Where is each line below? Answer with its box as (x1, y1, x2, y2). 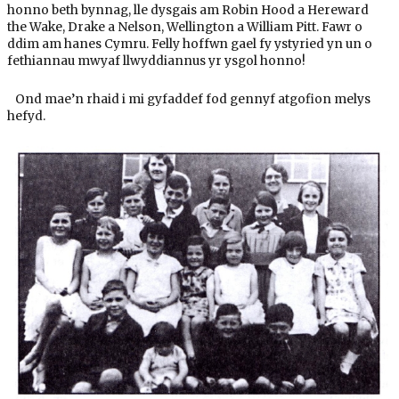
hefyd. (6, 109, 45, 125)
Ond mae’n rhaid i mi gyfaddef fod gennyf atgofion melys (6, 92, 370, 108)
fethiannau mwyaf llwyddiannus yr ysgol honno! (6, 53, 305, 69)
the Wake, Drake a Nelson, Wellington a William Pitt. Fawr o (6, 20, 362, 36)
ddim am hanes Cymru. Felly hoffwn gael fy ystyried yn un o (6, 37, 372, 53)
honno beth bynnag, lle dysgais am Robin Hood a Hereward (6, 3, 369, 19)
